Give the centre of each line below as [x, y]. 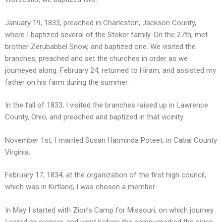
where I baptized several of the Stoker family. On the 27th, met [106, 34]
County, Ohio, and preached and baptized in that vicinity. [95, 117]
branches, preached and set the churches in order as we [96, 58]
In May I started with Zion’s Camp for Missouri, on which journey [109, 210]
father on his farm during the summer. [67, 82]
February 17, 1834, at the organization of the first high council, [106, 175]
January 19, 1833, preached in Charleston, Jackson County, [101, 23]
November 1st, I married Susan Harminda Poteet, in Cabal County [111, 140]
